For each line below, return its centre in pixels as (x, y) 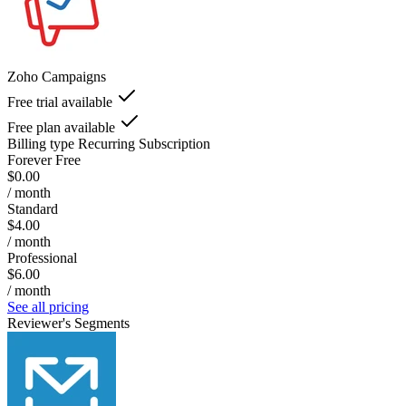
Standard (33, 208)
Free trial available (60, 101)
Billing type (41, 143)
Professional (42, 257)
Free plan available (61, 127)
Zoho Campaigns (57, 76)
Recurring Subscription (144, 143)
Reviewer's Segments (68, 323)
